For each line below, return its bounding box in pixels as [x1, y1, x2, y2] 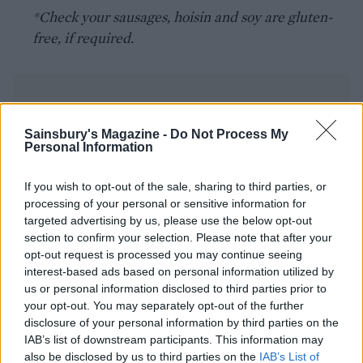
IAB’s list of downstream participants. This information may [24, 333, 323, 346]
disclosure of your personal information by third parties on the [24, 316, 339, 329]
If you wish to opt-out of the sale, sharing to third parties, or [24, 180, 327, 193]
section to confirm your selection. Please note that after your [24, 231, 332, 244]
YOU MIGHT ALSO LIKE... [13, 164, 222, 181]
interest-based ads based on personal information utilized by [24, 265, 334, 278]
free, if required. [32, 28, 134, 47]
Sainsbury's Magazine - [24, 127, 170, 141]
